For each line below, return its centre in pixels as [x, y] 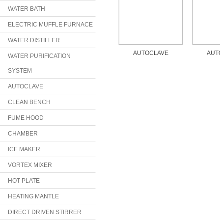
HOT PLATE [24, 181]
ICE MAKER [24, 149]
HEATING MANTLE [33, 196]
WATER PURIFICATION [39, 56]
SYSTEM [20, 71]
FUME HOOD [26, 118]
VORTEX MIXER [30, 165]
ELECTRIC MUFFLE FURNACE [50, 25]
